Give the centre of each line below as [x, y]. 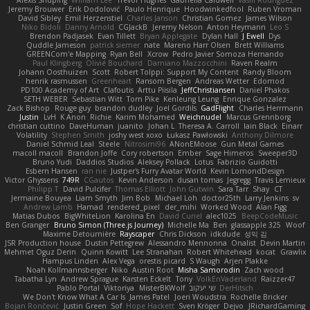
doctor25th [221, 198]
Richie [101, 117]
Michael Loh [176, 198]
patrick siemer [115, 45]
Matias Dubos [36, 216]
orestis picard [162, 261]
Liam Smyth [97, 198]
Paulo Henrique [152, 9]
